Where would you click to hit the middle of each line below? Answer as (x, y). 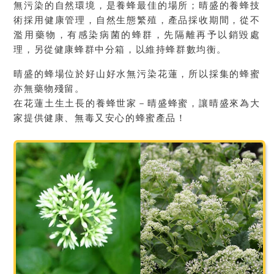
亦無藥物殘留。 (49, 88)
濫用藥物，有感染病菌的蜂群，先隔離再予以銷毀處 (137, 34)
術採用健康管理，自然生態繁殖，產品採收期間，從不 (137, 20)
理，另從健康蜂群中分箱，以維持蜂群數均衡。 (120, 49)
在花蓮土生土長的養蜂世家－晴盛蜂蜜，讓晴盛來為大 (137, 103)
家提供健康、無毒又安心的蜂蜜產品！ (100, 117)
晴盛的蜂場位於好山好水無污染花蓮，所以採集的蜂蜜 (137, 73)
